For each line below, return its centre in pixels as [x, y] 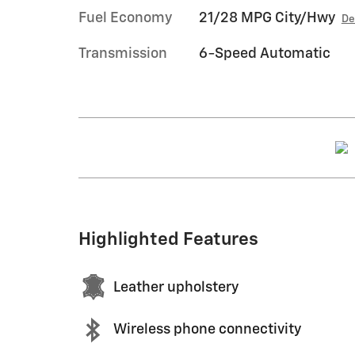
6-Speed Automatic [264, 53]
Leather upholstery [176, 288]
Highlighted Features [168, 239]
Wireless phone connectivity [207, 330]
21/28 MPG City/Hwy [267, 18]
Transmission [123, 53]
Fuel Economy [125, 18]
